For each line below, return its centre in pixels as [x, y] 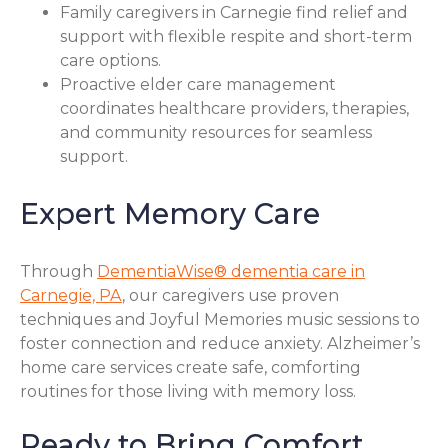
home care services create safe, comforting [190, 368]
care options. [110, 60]
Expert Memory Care [170, 214]
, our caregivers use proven [230, 296]
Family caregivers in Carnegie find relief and [234, 12]
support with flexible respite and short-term [236, 36]
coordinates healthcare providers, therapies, [234, 108]
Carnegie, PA [71, 296]
